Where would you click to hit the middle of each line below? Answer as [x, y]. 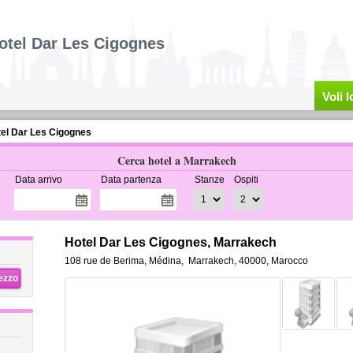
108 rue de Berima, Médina [123, 261]
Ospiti [246, 180]
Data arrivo [38, 180]
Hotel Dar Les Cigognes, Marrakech [170, 242]
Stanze [209, 180]
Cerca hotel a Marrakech [176, 160]
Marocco [289, 261]
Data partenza [131, 180]
